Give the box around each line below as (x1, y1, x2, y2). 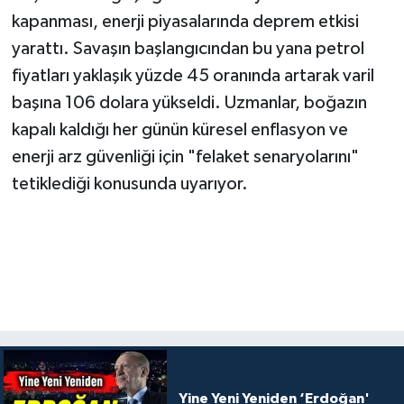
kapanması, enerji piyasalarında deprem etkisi (11, 13, 359, 32)
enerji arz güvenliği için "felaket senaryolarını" (11, 148, 359, 167)
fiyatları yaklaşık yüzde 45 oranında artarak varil (11, 67, 374, 86)
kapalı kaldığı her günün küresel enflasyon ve (11, 121, 348, 140)
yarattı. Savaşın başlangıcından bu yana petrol (11, 40, 364, 59)
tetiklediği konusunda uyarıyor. (11, 175, 248, 194)
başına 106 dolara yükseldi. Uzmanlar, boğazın (11, 94, 367, 113)
